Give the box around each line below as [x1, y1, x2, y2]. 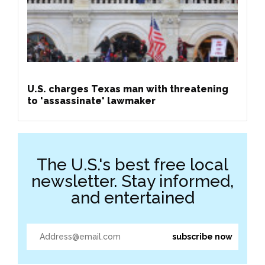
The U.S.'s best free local [37, 154, 228, 174]
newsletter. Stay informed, [31, 171, 234, 191]
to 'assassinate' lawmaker [27, 95, 156, 106]
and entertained [70, 188, 195, 208]
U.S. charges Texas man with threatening [27, 83, 228, 95]
